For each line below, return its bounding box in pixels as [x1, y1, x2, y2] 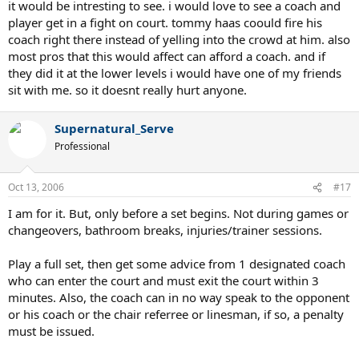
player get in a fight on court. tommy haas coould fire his [8, 14, 322, 30]
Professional [54, 139, 110, 153]
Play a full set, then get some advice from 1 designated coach [8, 256, 345, 272]
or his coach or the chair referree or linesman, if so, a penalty [8, 306, 344, 322]
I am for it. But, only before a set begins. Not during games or [8, 205, 349, 221]
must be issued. [8, 323, 95, 339]
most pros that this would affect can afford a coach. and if [8, 47, 325, 64]
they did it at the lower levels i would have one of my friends [8, 64, 341, 81]
